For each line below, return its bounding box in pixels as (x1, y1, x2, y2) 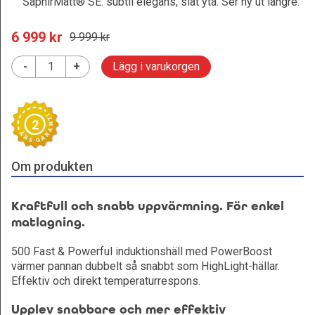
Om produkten (11, 159, 93, 174)
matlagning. (11, 214, 85, 230)
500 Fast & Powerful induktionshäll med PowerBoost (11, 245, 272, 258)
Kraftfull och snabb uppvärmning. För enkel (11, 198, 284, 214)
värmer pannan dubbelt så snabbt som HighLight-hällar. (11, 259, 280, 273)
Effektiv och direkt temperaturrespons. (11, 274, 200, 288)
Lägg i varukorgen (112, 60, 200, 73)
